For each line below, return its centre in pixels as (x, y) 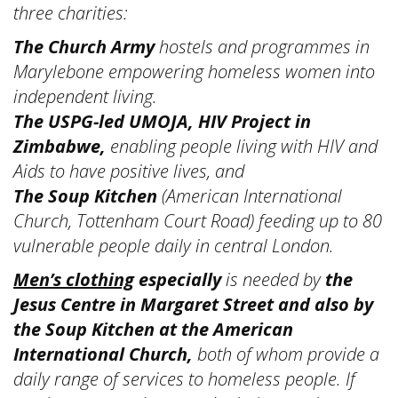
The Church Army (84, 47)
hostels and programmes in (262, 47)
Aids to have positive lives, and (129, 171)
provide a (343, 354)
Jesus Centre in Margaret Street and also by (193, 304)
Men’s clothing (74, 279)
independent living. (85, 96)
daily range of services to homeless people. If (184, 379)
